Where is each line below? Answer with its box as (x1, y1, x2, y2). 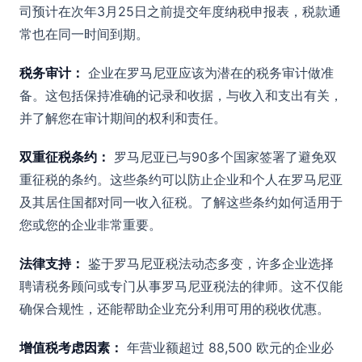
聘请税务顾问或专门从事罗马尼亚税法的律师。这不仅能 (19, 277, 343, 294)
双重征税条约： (19, 148, 110, 165)
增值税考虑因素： (19, 339, 123, 356)
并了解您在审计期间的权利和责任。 (19, 109, 226, 126)
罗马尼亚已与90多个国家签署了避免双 (110, 148, 337, 165)
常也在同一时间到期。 (19, 25, 149, 42)
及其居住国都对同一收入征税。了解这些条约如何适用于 (19, 193, 343, 210)
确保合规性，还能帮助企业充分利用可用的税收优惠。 (19, 300, 330, 317)
